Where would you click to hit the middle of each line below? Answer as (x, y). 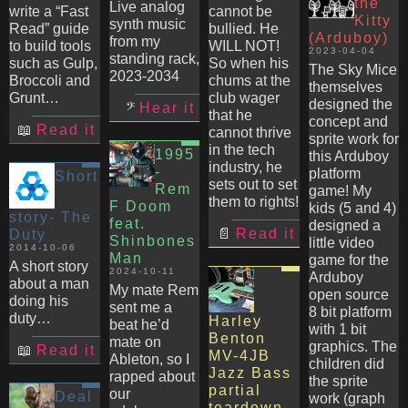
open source (348, 295)
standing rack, (154, 59)
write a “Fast (49, 11)
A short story (49, 266)
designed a (344, 225)
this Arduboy (348, 156)
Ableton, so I (149, 359)
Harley (235, 321)
